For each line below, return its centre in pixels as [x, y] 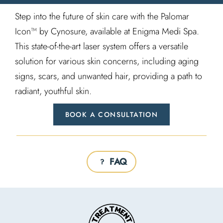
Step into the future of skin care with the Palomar [102, 16]
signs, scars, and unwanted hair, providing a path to [109, 76]
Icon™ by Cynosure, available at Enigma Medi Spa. [107, 31]
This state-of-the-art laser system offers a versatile [102, 46]
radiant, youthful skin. [53, 91]
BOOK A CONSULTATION [111, 114]
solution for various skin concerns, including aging [107, 61]
